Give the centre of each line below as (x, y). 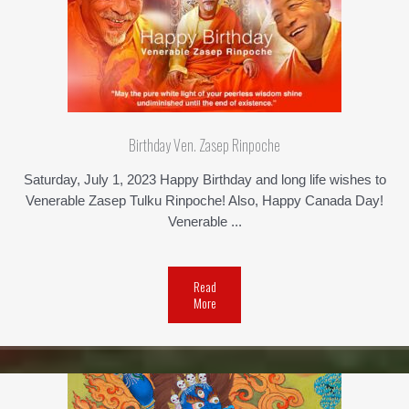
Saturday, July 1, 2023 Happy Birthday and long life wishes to (204, 180)
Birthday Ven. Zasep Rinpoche (204, 146)
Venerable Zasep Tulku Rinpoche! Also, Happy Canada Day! (204, 201)
